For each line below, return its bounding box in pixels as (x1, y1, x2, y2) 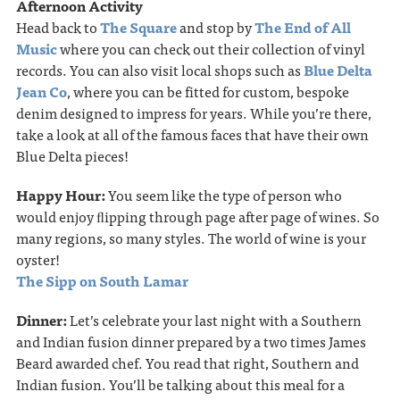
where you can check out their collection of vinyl (56, 37, 365, 61)
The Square (99, 15, 177, 39)
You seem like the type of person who (107, 183, 342, 207)
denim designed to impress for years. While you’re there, (15, 101, 371, 125)
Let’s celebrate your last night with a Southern (69, 308, 362, 332)
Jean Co (15, 79, 67, 104)
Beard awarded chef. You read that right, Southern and (15, 351, 359, 375)
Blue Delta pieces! (15, 144, 129, 168)
